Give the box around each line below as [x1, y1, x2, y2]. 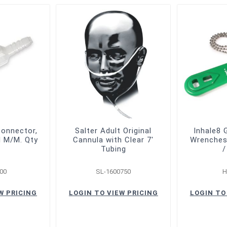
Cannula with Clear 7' [73, 135, 154, 144]
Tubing [100, 144, 126, 154]
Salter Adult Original [75, 126, 152, 135]
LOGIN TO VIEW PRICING [68, 188, 158, 197]
